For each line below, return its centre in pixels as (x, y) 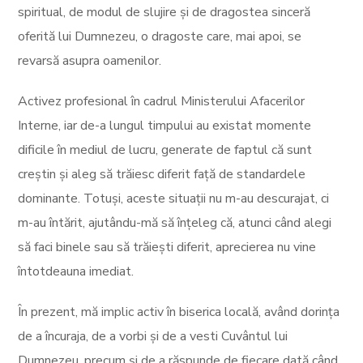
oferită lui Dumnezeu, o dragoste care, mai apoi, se (160, 37)
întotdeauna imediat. (76, 272)
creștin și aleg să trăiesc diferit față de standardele (162, 175)
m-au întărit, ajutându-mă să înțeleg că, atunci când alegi (175, 223)
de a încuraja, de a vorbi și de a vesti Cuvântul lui (153, 337)
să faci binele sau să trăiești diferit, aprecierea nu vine (167, 248)
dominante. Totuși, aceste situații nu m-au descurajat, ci (174, 199)
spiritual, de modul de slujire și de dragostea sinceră (164, 13)
